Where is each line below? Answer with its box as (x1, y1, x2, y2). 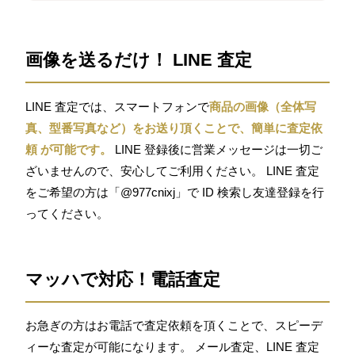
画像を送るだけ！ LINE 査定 (25, 50, 253, 71)
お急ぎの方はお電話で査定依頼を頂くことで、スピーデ (25, 318, 323, 332)
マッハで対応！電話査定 (25, 269, 221, 289)
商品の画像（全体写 (209, 99, 317, 113)
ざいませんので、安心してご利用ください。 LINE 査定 (25, 163, 320, 177)
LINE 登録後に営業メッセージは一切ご (112, 142, 323, 156)
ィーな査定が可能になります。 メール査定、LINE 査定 (25, 339, 320, 353)
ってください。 (25, 206, 109, 220)
